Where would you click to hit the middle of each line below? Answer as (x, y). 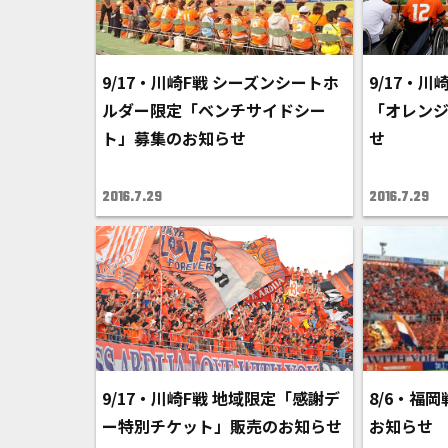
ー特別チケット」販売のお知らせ (222, 425)
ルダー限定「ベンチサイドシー (214, 110)
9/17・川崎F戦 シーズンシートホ (220, 82)
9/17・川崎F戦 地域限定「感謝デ (221, 397)
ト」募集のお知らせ (174, 138)
